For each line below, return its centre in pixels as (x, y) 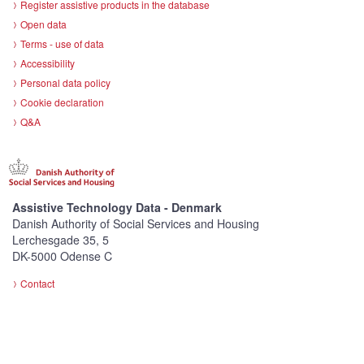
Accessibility (48, 63)
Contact (37, 284)
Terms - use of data (62, 43)
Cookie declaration (62, 102)
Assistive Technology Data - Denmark (117, 208)
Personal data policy (65, 82)
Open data (43, 24)
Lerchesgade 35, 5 (61, 240)
